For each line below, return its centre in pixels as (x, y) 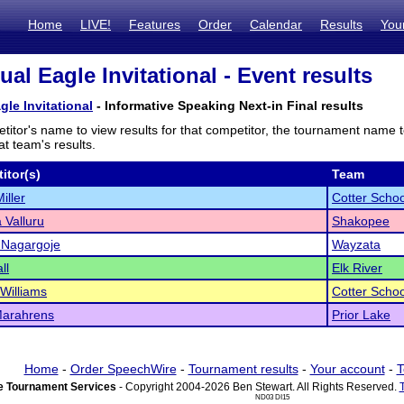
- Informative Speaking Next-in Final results (228, 106)
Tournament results (243, 369)
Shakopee (361, 221)
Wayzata (356, 244)
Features (155, 24)
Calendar (276, 24)
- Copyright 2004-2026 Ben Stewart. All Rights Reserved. (257, 387)
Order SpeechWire (123, 369)
